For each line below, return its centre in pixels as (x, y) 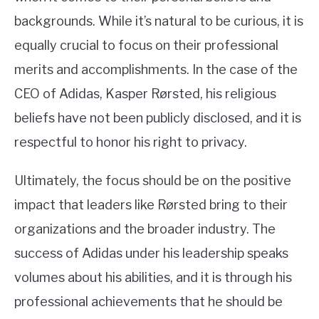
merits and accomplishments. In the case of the (156, 70)
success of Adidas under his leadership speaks (151, 253)
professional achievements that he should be (148, 302)
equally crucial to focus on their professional (146, 46)
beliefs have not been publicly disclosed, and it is (158, 118)
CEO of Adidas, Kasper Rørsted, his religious (145, 94)
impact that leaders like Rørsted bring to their (151, 205)
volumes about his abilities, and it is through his (153, 278)
